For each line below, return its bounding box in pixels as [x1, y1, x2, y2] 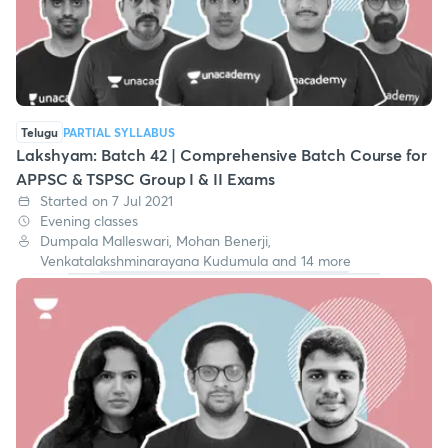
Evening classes [40, 210, 138, 230]
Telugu [21, 123, 58, 140]
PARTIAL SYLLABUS [63, 123, 175, 140]
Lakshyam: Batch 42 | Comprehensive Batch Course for [16, 143, 427, 165]
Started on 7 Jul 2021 [40, 190, 173, 210]
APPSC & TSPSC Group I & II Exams [16, 167, 275, 189]
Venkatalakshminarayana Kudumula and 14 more [40, 250, 351, 270]
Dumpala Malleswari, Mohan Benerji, [40, 230, 271, 250]
